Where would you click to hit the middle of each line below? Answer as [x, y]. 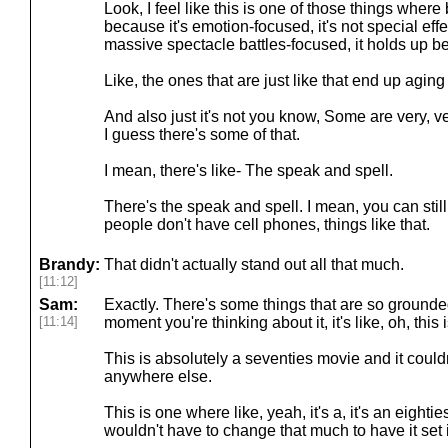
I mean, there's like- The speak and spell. [248, 170]
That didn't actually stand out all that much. [254, 264]
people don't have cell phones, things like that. [267, 224]
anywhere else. [158, 376]
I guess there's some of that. [202, 134]
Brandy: [69, 264]
